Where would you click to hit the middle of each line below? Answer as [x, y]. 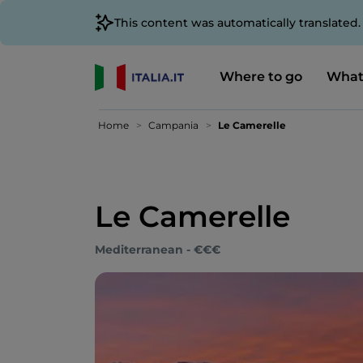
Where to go [261, 76]
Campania [173, 125]
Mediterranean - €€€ [158, 250]
